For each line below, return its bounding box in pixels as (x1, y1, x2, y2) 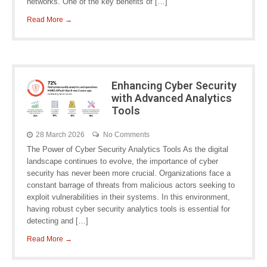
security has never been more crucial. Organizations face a (27, 169, 231, 178)
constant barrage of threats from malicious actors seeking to (27, 181, 235, 190)
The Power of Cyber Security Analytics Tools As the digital (27, 145, 228, 154)
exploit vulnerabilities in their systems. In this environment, (27, 193, 230, 201)
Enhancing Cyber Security (111, 79, 237, 92)
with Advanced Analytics (111, 92, 232, 104)
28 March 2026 (36, 131, 85, 139)
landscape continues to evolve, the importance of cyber (27, 157, 218, 166)
